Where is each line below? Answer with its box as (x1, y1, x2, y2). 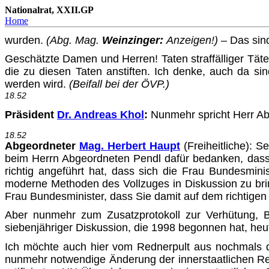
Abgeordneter (5, 139, 79, 152)
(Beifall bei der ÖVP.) (69, 78, 169, 91)
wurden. (5, 34, 46, 46)
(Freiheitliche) (180, 139, 249, 152)
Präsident (5, 109, 57, 121)
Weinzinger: (102, 34, 166, 46)
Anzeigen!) (166, 34, 218, 46)
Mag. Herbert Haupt (79, 139, 180, 152)
